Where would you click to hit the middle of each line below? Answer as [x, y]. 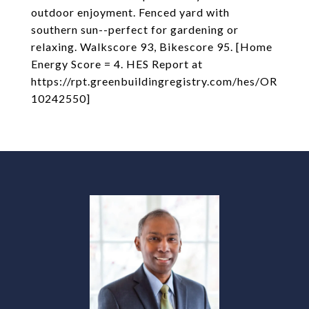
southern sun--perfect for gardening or [135, 29]
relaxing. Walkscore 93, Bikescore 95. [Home [152, 47]
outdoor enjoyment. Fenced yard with [130, 12]
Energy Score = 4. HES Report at [117, 64]
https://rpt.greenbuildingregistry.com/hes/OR [154, 81]
